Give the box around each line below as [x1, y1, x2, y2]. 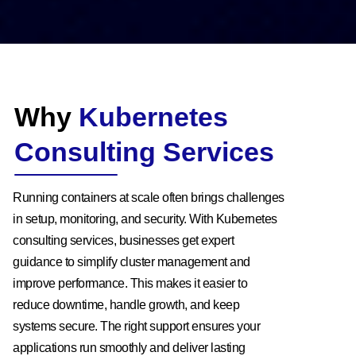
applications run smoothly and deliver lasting [13, 340, 246, 354]
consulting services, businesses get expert [13, 233, 234, 247]
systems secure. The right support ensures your [13, 319, 260, 333]
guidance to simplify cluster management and [13, 254, 250, 269]
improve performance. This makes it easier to [13, 276, 247, 290]
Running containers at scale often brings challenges [13, 190, 284, 204]
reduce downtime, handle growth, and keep [13, 297, 239, 311]
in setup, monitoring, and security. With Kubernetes [13, 211, 277, 226]
